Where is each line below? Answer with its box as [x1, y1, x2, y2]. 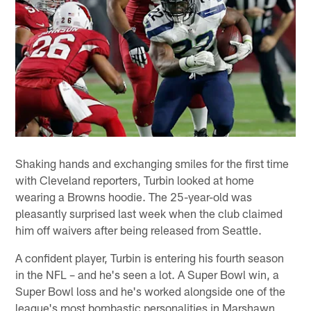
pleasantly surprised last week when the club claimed [15, 206, 283, 221]
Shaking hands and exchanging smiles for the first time [15, 156, 289, 171]
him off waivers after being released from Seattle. [15, 223, 262, 237]
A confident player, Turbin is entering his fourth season [15, 251, 285, 265]
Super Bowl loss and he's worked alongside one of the [15, 284, 286, 299]
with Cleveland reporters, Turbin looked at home [15, 173, 255, 187]
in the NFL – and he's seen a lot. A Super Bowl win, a [15, 267, 280, 282]
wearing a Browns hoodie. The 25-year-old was [15, 190, 253, 204]
